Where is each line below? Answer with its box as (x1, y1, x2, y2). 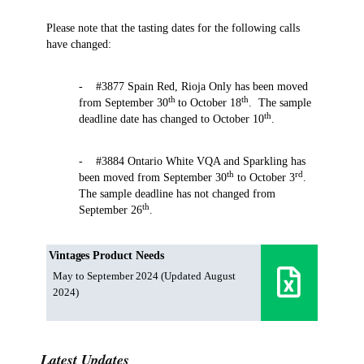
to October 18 (177, 96, 241, 109)
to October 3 (233, 171, 295, 184)
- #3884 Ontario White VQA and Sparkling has (78, 154, 305, 167)
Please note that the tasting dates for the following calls (45, 21, 300, 34)
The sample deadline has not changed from (78, 187, 275, 200)
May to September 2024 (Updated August (52, 269, 236, 282)
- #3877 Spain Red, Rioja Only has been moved (78, 80, 308, 93)
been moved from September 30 (78, 171, 227, 184)
